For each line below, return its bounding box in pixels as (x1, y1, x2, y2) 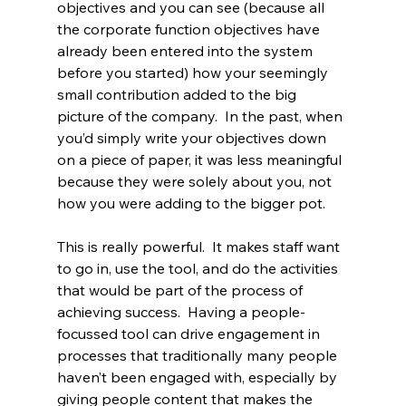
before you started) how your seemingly (56, 63, 332, 82)
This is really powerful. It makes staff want (56, 237, 343, 256)
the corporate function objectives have (56, 20, 324, 39)
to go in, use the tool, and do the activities (56, 259, 342, 278)
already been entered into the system (56, 42, 316, 61)
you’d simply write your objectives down (56, 129, 330, 148)
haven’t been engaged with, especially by (56, 368, 341, 387)
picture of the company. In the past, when (56, 107, 346, 126)
